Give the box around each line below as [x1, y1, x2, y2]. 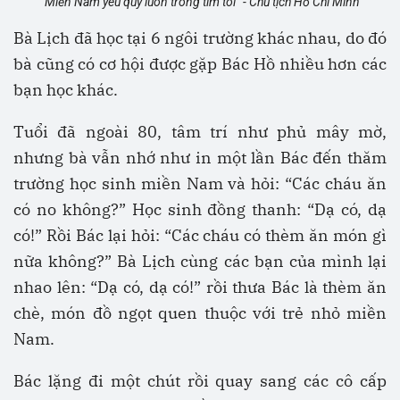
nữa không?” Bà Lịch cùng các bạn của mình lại [13, 251, 387, 272]
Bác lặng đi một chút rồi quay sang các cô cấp [13, 371, 387, 392]
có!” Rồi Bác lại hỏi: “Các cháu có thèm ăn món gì [13, 225, 387, 246]
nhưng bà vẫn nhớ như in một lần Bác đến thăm [13, 147, 387, 169]
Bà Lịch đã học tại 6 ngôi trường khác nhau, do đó [13, 28, 387, 49]
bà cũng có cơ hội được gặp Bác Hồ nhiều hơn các [13, 54, 387, 75]
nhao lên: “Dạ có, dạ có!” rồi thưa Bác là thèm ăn [13, 277, 387, 298]
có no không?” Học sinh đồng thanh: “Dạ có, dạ [13, 199, 387, 221]
